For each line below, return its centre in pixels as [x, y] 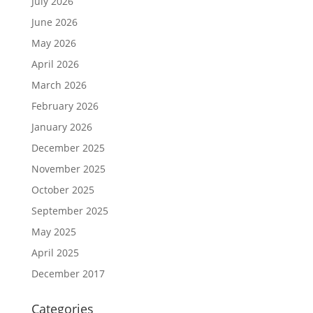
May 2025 [53, 232]
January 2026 [61, 127]
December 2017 [68, 274]
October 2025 [63, 190]
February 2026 [65, 106]
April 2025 [55, 253]
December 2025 [68, 148]
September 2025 [70, 211]
